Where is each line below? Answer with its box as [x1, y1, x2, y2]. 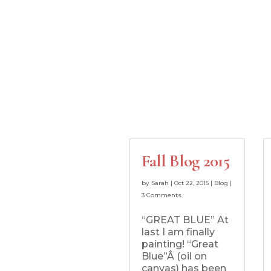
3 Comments [141, 191, 181, 199]
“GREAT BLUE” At [141, 214, 229, 226]
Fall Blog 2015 [141, 150, 230, 171]
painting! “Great [141, 238, 218, 250]
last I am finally [141, 226, 215, 238]
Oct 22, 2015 [174, 178, 209, 187]
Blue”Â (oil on [141, 250, 207, 262]
